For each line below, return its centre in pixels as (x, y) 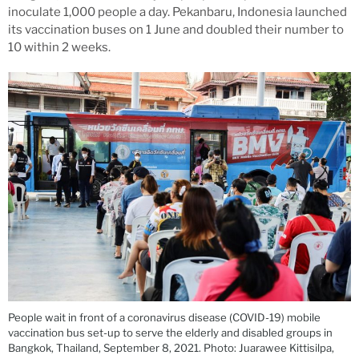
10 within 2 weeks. (59, 48)
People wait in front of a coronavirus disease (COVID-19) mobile (164, 318)
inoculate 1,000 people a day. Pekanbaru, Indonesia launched (177, 12)
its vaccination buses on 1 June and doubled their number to (176, 30)
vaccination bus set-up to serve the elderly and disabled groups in (170, 333)
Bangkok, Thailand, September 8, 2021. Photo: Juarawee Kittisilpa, (171, 348)
